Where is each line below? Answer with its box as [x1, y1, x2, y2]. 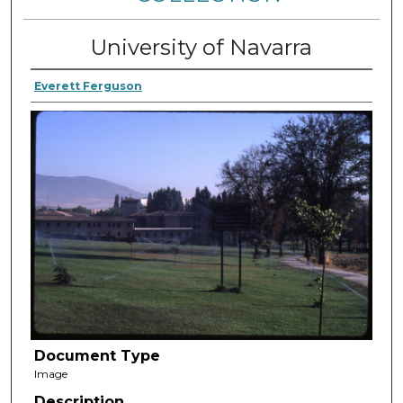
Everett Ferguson [33, 78, 142, 93]
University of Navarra [90, 33, 313, 60]
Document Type [33, 347, 160, 365]
